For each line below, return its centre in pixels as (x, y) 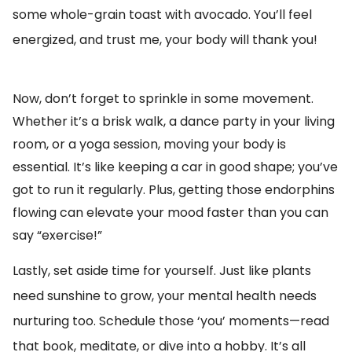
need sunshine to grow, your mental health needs (165, 296)
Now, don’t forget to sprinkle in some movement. (163, 99)
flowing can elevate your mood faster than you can (170, 213)
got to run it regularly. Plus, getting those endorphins (174, 190)
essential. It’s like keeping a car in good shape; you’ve (175, 167)
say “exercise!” (57, 235)
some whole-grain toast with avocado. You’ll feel (162, 15)
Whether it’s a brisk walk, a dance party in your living (174, 121)
